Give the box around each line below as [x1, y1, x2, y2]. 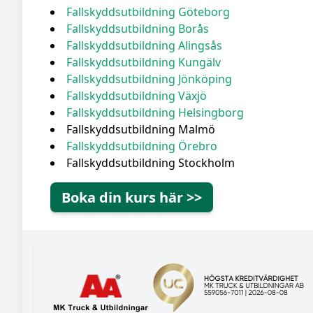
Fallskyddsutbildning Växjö [66, 88, 207, 104]
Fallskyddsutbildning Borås [66, 21, 209, 37]
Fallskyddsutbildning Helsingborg [66, 105, 244, 121]
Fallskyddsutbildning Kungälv [66, 54, 221, 71]
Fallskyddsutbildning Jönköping [66, 71, 232, 87]
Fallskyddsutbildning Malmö [66, 122, 215, 138]
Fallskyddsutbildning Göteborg [66, 4, 230, 20]
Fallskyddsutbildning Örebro [66, 138, 217, 154]
